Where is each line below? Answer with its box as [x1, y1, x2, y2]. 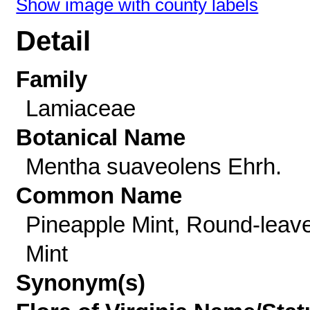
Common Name [16, 183, 183, 208]
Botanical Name [16, 125, 186, 150]
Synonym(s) [16, 270, 146, 295]
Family [16, 66, 88, 92]
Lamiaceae [25, 95, 136, 121]
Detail [16, 26, 91, 57]
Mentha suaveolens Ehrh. [25, 154, 282, 179]
